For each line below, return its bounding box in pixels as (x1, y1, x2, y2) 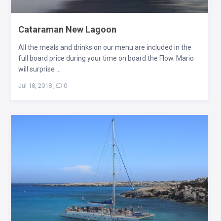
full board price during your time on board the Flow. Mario (18, 54, 194, 62)
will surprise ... (18, 65, 61, 73)
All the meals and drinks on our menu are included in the (18, 43, 191, 51)
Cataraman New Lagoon (18, 24, 116, 35)
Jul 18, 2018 (18, 81, 52, 89)
